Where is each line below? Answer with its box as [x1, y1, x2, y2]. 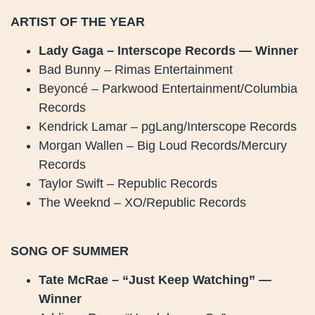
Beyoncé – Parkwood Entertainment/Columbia [39, 82, 297, 96]
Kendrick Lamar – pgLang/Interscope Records [39, 120, 297, 134]
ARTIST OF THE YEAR [11, 14, 145, 29]
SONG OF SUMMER [11, 243, 129, 258]
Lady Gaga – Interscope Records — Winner [39, 44, 298, 58]
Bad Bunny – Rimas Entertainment [39, 63, 233, 77]
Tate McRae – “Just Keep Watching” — [39, 273, 271, 288]
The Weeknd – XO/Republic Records [39, 195, 246, 210]
